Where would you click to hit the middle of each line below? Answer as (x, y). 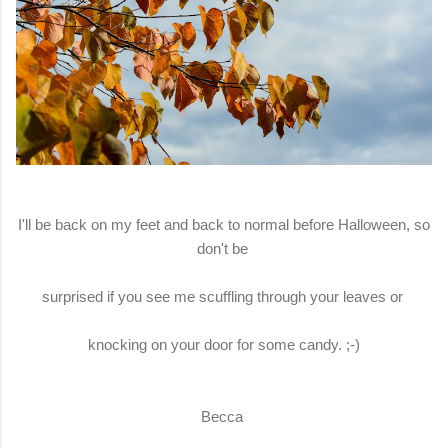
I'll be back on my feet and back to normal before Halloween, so (224, 225)
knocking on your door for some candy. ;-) (224, 345)
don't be (224, 249)
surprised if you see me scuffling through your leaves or (224, 297)
